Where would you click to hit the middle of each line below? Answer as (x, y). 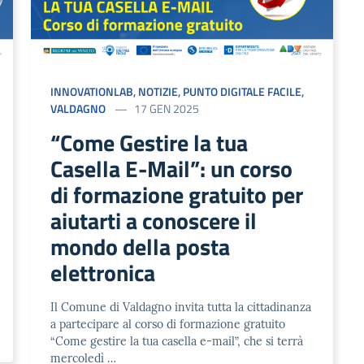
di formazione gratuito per (177, 194)
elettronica (103, 272)
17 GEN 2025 (167, 108)
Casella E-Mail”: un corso (172, 168)
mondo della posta (141, 246)
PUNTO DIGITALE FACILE (243, 91)
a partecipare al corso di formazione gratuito (168, 324)
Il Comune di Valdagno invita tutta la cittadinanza (181, 307)
